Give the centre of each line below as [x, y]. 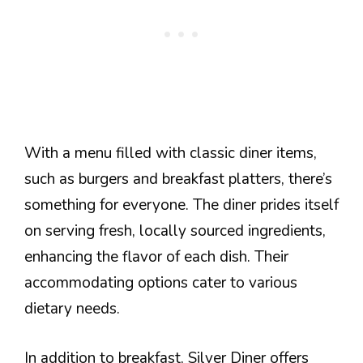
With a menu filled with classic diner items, [171, 154]
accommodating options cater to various [161, 283]
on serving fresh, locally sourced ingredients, [175, 231]
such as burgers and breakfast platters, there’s [178, 179]
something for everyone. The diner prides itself [181, 205]
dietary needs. [72, 309]
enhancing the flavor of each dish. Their [156, 257]
